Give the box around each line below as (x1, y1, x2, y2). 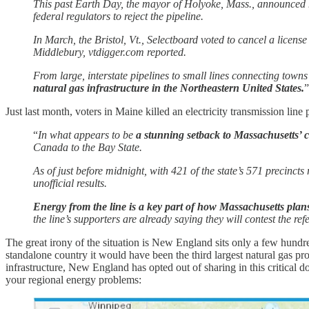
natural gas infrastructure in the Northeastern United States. (33, 82, 304, 94)
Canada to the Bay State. (33, 141, 142, 154)
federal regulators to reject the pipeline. (33, 10, 203, 23)
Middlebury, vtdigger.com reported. (33, 46, 186, 59)
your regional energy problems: (6, 274, 141, 286)
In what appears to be (38, 129, 136, 141)
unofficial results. (33, 177, 107, 190)
